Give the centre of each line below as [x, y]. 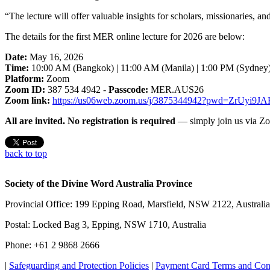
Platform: [24, 78]
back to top [26, 153]
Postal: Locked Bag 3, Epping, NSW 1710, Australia [105, 224]
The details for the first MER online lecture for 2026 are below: [125, 36]
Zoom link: [27, 100]
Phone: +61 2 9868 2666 [52, 245]
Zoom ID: [25, 89]
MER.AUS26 [176, 89]
